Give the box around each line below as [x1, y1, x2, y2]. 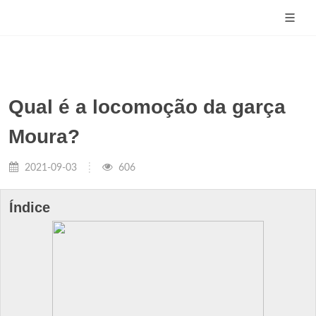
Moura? [8, 126, 80, 147]
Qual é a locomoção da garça [8, 96, 286, 118]
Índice [9, 200, 50, 215]
